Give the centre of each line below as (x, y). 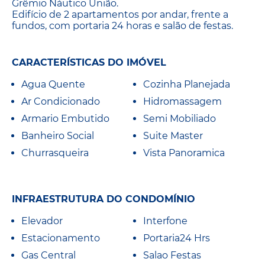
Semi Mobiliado (180, 119)
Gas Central (49, 256)
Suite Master (173, 136)
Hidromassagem (182, 102)
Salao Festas (172, 256)
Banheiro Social (58, 136)
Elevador (42, 221)
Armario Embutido (65, 119)
